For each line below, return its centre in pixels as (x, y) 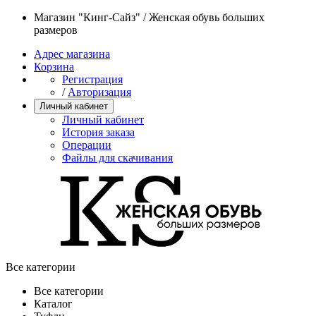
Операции (87, 145)
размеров (56, 30)
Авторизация (99, 92)
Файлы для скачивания (117, 158)
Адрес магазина (72, 54)
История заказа (98, 132)
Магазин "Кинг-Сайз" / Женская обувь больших (149, 17)
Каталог (53, 304)
